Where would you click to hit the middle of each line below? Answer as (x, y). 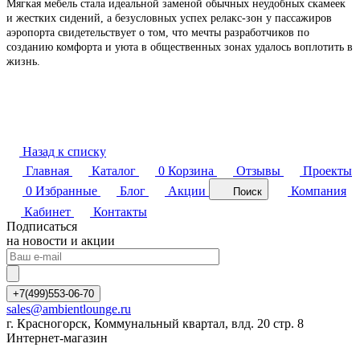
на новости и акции (61, 240)
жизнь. (25, 61)
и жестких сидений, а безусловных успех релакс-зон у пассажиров (169, 18)
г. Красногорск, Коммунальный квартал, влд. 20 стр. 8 (155, 323)
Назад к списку (64, 151)
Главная (47, 170)
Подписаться (42, 226)
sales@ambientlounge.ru (69, 309)
